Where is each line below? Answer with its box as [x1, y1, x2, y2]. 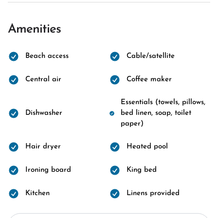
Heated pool [127, 143, 168, 150]
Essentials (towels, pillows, [120, 99, 205, 106]
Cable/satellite [127, 53, 175, 60]
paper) [120, 120, 144, 127]
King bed [127, 166, 157, 174]
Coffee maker [127, 76, 172, 83]
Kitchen [25, 190, 50, 197]
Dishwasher [25, 109, 62, 117]
